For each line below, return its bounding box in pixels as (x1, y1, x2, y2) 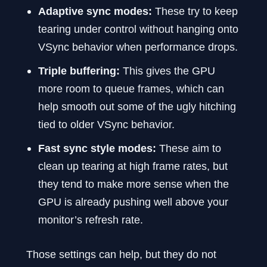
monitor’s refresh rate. (38, 213, 143, 226)
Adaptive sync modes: (38, 5, 152, 18)
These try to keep (152, 5, 238, 18)
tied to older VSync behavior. (38, 118, 175, 131)
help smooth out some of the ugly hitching (38, 100, 236, 113)
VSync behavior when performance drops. (38, 41, 238, 54)
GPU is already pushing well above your (38, 195, 228, 209)
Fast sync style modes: (38, 142, 156, 155)
